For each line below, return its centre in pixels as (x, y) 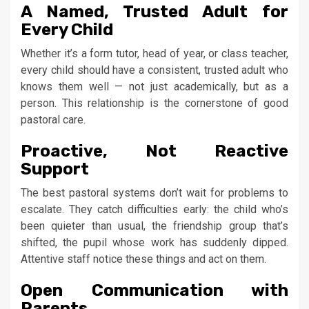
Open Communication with (154, 290)
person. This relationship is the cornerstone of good (154, 103)
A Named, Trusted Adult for (154, 11)
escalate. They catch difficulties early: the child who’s (154, 209)
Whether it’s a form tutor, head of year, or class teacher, (154, 53)
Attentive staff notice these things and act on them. (143, 259)
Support (55, 169)
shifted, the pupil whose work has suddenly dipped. (154, 242)
